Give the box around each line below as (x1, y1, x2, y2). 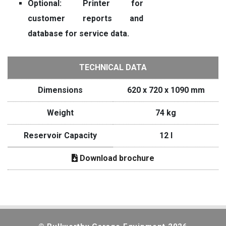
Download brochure (78, 153, 154, 163)
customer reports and (28, 14, 143, 23)
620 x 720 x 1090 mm (127, 85, 205, 95)
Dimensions (38, 85, 83, 95)
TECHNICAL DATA (79, 63, 147, 72)
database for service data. (28, 29, 129, 38)
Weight (47, 108, 74, 118)
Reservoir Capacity (24, 131, 97, 140)
